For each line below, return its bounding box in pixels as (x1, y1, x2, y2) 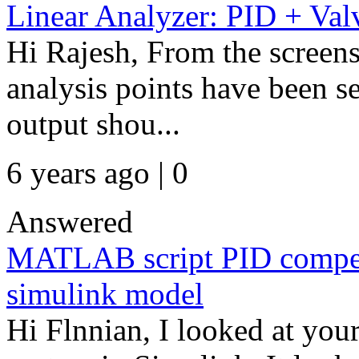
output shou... (6, 107, 180, 141)
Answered (6, 204, 133, 239)
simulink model (6, 276, 204, 311)
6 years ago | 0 (6, 155, 188, 190)
